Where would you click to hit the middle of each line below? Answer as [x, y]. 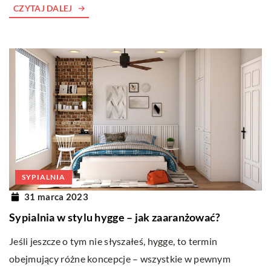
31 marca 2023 [56, 196]
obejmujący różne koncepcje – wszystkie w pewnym [120, 259]
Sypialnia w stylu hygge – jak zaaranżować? [115, 217]
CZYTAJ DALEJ [43, 8]
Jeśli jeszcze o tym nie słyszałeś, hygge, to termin [113, 241]
